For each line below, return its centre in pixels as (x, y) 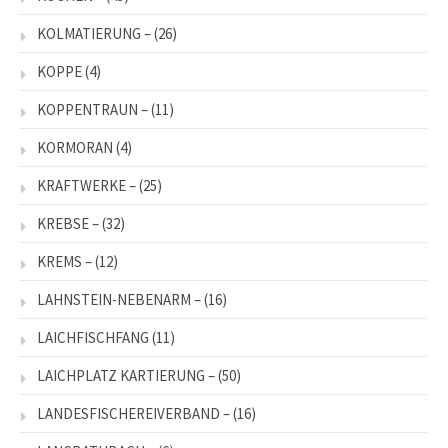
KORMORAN (75, 148)
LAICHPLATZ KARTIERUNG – (126, 376)
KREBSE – (68, 224)
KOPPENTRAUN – (92, 110)
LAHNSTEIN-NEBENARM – (119, 300)
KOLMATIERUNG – (94, 34)
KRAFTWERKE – (86, 186)
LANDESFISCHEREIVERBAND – (133, 414)
